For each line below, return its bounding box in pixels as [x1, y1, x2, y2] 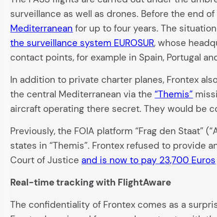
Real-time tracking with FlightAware [10, 176, 171, 189]
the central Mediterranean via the [10, 88, 155, 101]
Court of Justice [10, 154, 82, 167]
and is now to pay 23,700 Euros [81, 154, 216, 167]
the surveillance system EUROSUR [10, 37, 155, 49]
